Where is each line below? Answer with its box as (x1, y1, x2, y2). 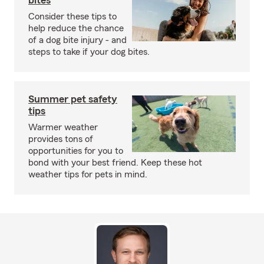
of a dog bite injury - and (28, 35, 127, 45)
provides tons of (28, 134, 93, 144)
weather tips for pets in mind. (28, 170, 147, 180)
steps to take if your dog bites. (28, 47, 150, 57)
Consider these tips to (28, 12, 117, 22)
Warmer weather (28, 123, 98, 133)
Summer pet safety (28, 94, 117, 105)
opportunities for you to (28, 146, 123, 156)
